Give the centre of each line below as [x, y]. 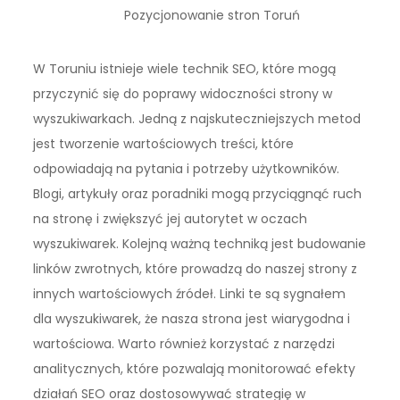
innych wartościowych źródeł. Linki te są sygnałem [190, 294]
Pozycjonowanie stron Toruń [212, 15]
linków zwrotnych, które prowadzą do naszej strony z [196, 269]
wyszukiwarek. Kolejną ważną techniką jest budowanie [200, 244]
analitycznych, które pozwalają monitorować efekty [195, 369]
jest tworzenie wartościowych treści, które [164, 144]
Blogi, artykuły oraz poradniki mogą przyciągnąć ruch [198, 194]
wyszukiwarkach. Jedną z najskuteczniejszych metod [197, 119]
